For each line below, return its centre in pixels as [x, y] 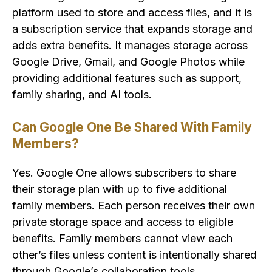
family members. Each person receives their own [134, 206]
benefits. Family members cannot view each [122, 239]
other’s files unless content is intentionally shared [134, 255]
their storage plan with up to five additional [120, 189]
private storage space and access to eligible [123, 222]
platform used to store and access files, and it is [132, 13]
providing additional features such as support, [127, 78]
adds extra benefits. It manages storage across [130, 46]
